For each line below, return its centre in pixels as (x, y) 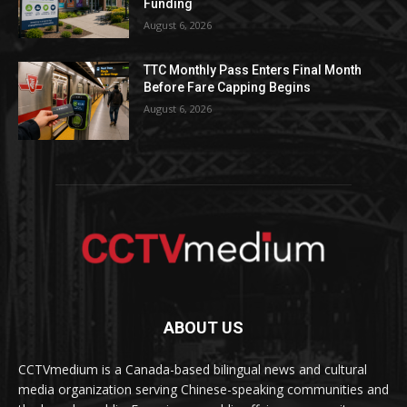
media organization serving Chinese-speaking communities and (203, 389)
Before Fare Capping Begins (228, 88)
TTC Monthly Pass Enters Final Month (253, 70)
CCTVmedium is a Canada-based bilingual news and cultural (193, 369)
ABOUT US (203, 327)
